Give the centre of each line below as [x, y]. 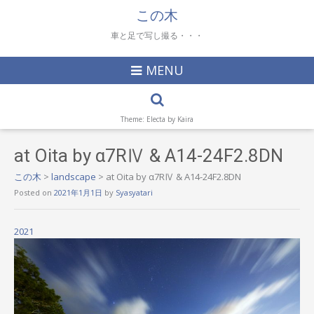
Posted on [34, 192]
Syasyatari [134, 192]
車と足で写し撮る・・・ [157, 36]
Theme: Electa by [149, 119]
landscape [74, 177]
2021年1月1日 [78, 192]
